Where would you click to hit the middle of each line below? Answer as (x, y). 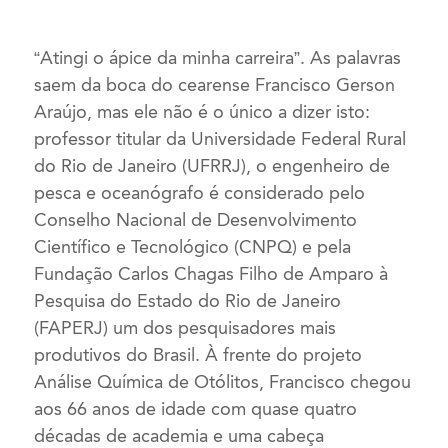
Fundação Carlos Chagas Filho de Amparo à (211, 273)
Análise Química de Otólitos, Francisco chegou (223, 381)
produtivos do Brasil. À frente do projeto (198, 354)
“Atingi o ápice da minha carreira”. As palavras (218, 57)
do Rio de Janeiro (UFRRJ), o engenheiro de (212, 165)
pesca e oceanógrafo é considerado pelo (200, 192)
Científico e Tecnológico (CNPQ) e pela (193, 246)
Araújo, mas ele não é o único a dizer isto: (202, 111)
